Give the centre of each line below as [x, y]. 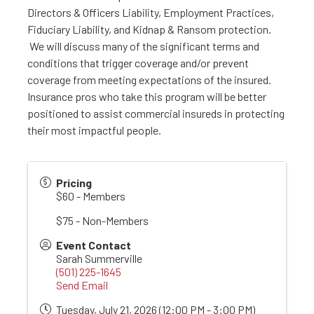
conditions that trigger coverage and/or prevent [138, 63]
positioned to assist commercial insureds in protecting [156, 114]
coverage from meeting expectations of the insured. [149, 80]
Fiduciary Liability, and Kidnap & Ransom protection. [149, 29]
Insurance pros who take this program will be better [147, 97]
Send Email [82, 285]
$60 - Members [91, 196]
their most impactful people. [94, 130]
